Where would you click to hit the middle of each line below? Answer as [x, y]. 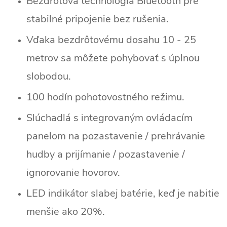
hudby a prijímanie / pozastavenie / [106, 154]
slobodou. [49, 76]
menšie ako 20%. [66, 211]
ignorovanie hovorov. [73, 172]
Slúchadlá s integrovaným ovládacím [109, 118]
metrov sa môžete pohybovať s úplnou [113, 58]
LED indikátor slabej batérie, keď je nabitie [123, 193]
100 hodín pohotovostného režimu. [105, 97]
